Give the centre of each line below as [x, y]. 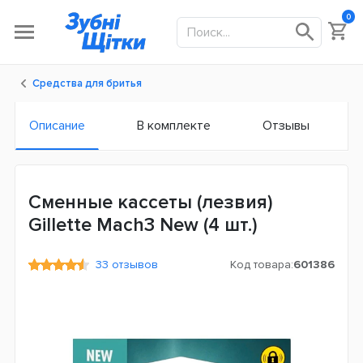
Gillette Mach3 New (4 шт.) [143, 225]
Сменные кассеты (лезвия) [151, 202]
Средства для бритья [87, 83]
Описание [57, 126]
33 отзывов [124, 265]
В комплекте [174, 126]
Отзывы [286, 126]
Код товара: [262, 265]
